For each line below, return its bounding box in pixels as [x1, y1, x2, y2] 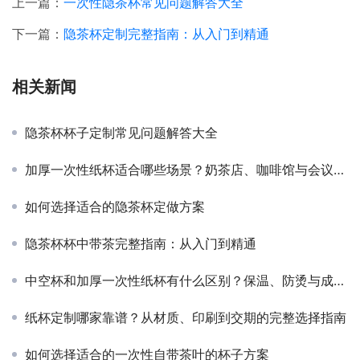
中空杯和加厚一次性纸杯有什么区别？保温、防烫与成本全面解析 [25, 272, 333, 288]
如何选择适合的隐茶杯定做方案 [25, 198, 205, 215]
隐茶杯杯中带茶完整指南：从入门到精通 [25, 235, 256, 252]
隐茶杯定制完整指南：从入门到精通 [63, 26, 269, 42]
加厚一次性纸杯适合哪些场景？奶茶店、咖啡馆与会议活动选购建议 [25, 162, 333, 178]
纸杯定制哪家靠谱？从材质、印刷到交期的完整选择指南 [25, 309, 346, 325]
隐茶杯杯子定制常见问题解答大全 [25, 125, 218, 141]
